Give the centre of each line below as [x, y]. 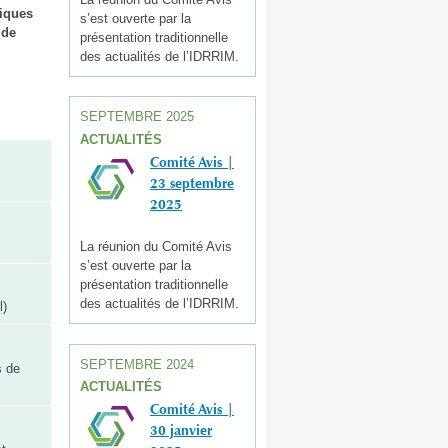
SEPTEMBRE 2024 [137, 364]
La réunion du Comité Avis [156, 247]
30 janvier [181, 430]
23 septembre [192, 182]
